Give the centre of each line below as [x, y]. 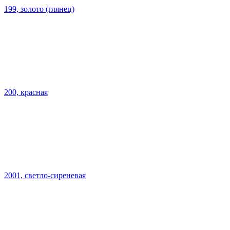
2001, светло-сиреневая [45, 175]
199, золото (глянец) [39, 9]
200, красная [26, 92]
